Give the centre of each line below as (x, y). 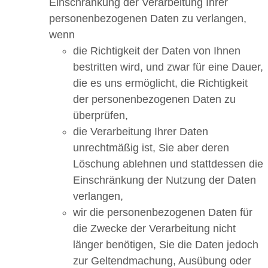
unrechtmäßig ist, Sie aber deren (151, 148)
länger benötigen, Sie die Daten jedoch (166, 245)
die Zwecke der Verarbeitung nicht (154, 229)
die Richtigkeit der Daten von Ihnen (157, 51)
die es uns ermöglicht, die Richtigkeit (160, 83)
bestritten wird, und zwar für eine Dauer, (168, 67)
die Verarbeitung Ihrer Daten (141, 132)
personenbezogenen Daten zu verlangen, (148, 19)
